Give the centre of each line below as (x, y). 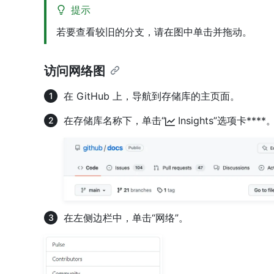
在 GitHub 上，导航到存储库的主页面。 (152, 96)
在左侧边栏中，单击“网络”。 (126, 217)
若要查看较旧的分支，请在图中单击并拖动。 (154, 32)
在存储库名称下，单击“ (114, 121)
